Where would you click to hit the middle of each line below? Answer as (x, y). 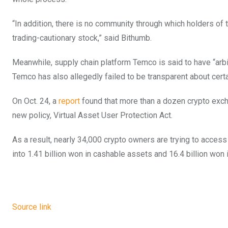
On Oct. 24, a (35, 101)
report (69, 101)
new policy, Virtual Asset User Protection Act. (92, 115)
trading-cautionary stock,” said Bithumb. (82, 38)
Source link (32, 207)
